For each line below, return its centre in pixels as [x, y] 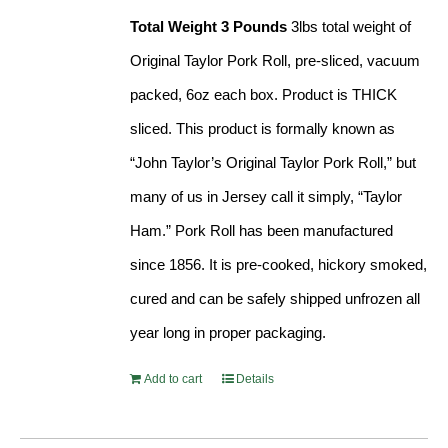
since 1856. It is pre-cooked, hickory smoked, [279, 265]
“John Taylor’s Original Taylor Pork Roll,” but [273, 163]
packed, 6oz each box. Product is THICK [264, 95]
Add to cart [173, 379]
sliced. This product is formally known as [263, 129]
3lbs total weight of [349, 27]
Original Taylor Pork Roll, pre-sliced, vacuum [275, 61]
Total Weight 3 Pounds [209, 27]
